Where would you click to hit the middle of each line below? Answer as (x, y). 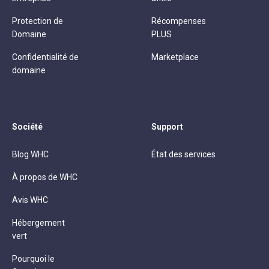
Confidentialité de (45, 57)
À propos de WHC (45, 177)
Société (27, 127)
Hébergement (38, 223)
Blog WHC (30, 154)
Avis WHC (30, 200)
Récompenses (179, 21)
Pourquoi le (33, 259)
